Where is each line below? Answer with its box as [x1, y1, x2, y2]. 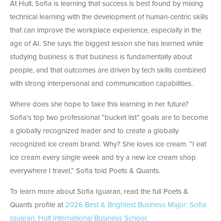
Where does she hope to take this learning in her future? [10, 100, 188, 108]
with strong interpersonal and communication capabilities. [10, 79, 193, 87]
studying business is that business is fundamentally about [10, 53, 192, 61]
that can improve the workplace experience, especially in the [10, 26, 201, 34]
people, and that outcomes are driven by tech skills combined [10, 66, 206, 74]
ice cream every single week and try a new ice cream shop [10, 153, 196, 161]
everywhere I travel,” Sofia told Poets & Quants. [10, 167, 160, 175]
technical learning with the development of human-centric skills [10, 13, 208, 21]
